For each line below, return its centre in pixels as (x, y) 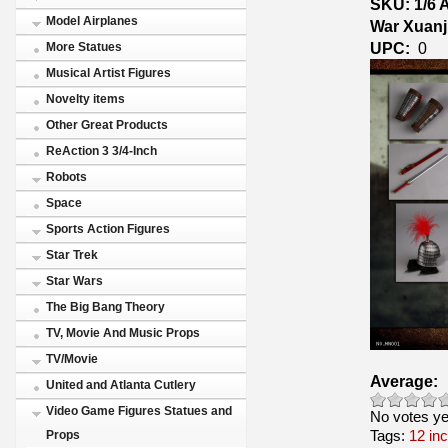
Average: (404, 380)
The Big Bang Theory (105, 307)
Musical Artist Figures (108, 73)
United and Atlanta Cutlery (121, 385)
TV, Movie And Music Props (123, 333)
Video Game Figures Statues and (139, 411)
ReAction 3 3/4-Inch (101, 151)
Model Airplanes (92, 21)
